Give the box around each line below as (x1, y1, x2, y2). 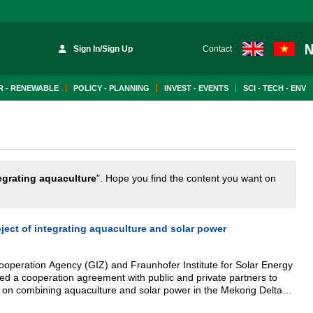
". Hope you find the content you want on (96, 173, 276, 184)
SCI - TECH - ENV (243, 84, 306, 92)
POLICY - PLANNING (73, 84, 150, 92)
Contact (202, 44, 232, 54)
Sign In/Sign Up (73, 44, 133, 54)
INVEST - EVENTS (164, 84, 228, 92)
